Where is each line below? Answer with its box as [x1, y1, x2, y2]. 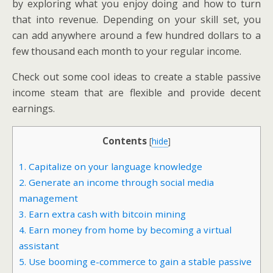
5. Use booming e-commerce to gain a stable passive [19, 255, 252, 268]
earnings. [12, 102, 55, 115]
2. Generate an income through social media [19, 176, 214, 189]
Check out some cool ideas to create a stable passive [12, 70, 261, 83]
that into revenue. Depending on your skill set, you [12, 13, 261, 26]
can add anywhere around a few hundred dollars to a [12, 29, 261, 42]
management [19, 192, 78, 205]
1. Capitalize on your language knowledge [19, 160, 202, 173]
